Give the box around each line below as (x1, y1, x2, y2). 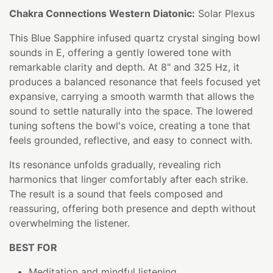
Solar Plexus (195, 7, 255, 19)
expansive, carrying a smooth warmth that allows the (9, 90, 254, 102)
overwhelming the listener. (9, 216, 130, 229)
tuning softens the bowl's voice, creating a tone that (9, 119, 250, 132)
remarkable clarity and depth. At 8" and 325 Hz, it (9, 60, 239, 73)
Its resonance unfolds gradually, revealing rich (9, 158, 221, 171)
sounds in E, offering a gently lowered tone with (9, 46, 231, 58)
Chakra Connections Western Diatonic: (9, 7, 195, 19)
